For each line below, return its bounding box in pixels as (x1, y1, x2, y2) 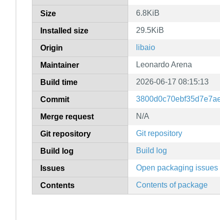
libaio (136, 43, 155, 52)
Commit (40, 95, 69, 104)
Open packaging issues (136, 163, 218, 172)
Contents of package (136, 180, 208, 189)
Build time (40, 78, 78, 86)
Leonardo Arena (136, 60, 192, 69)
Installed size (40, 26, 88, 35)
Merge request (40, 112, 94, 121)
